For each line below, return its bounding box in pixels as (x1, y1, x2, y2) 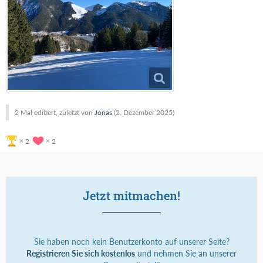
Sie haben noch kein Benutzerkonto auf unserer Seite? (33, 236, 230, 247)
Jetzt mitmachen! (83, 187, 180, 203)
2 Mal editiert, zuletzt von (15, 107, 95, 117)
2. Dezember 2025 (116, 107, 173, 117)
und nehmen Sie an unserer (135, 248, 237, 258)
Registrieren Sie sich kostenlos (26, 248, 135, 258)
